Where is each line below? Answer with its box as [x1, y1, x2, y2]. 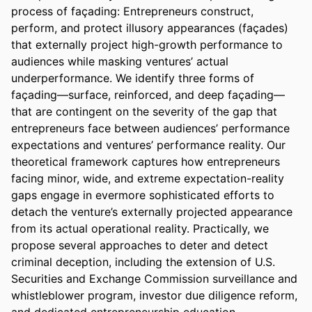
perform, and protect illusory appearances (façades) [11, 20, 288, 35]
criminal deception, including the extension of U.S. [11, 254, 275, 269]
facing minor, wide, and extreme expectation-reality [11, 171, 284, 185]
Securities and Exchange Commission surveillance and [11, 271, 297, 286]
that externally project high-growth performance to [11, 37, 283, 52]
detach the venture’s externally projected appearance [11, 204, 292, 219]
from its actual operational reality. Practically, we [11, 221, 269, 235]
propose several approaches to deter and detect [11, 237, 268, 252]
